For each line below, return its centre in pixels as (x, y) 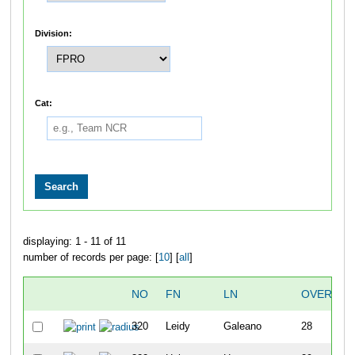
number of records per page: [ (90, 257)
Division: (54, 33)
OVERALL (326, 294)
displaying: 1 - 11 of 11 (74, 241)
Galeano (242, 327)
